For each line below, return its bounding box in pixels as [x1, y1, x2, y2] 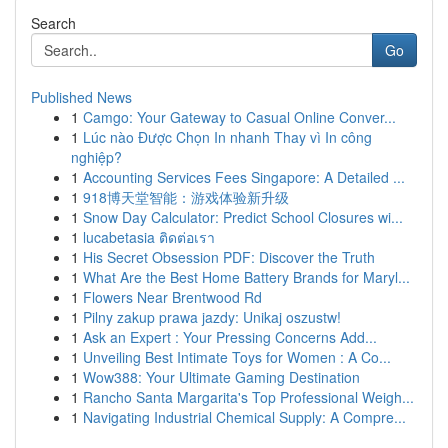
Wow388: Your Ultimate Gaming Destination [83, 367, 360, 387]
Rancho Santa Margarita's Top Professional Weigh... [83, 387, 414, 407]
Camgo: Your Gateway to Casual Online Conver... [83, 107, 396, 127]
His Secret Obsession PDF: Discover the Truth [83, 247, 375, 267]
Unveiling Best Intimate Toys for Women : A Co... [83, 347, 391, 367]
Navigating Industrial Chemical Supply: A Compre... [83, 407, 406, 427]
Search [31, 13, 76, 33]
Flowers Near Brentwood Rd [83, 287, 262, 307]
